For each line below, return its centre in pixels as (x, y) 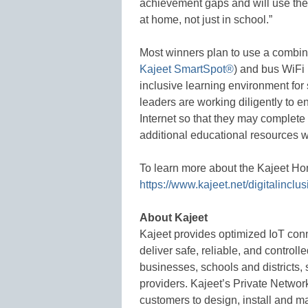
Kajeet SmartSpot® (187, 69)
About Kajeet (174, 217)
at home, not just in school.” (206, 19)
